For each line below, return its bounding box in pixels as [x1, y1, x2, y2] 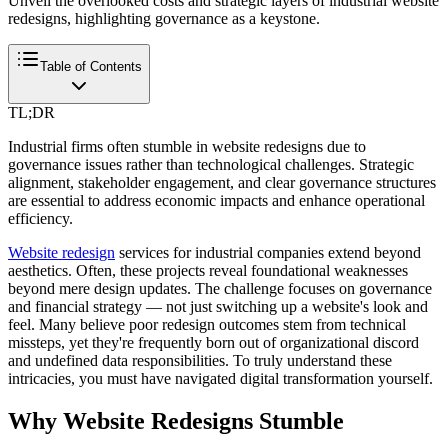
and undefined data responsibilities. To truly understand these [8, 351, 392, 369]
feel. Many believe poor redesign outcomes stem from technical [8, 315, 406, 333]
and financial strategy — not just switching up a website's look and [8, 297, 428, 315]
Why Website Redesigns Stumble [8, 407, 344, 434]
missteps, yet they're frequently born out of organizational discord [8, 333, 419, 351]
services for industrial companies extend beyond [115, 243, 421, 261]
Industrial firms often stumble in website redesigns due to [8, 137, 366, 155]
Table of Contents [40, 58, 142, 74]
